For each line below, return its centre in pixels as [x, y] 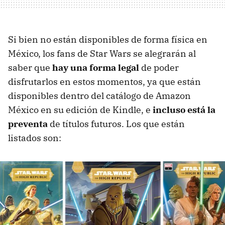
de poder [159, 68]
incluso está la [184, 110]
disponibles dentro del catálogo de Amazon [99, 96]
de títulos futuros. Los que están [116, 124]
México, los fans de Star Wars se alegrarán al [102, 54]
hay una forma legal [96, 68]
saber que [30, 68]
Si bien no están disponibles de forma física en [108, 40]
